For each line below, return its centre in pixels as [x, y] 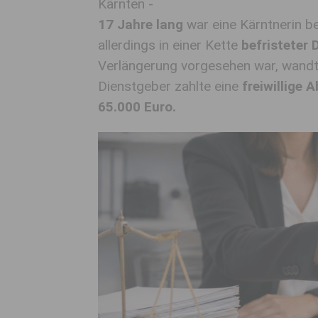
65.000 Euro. [137, 107]
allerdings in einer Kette [170, 45]
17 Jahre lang [141, 24]
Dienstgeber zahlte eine [170, 86]
